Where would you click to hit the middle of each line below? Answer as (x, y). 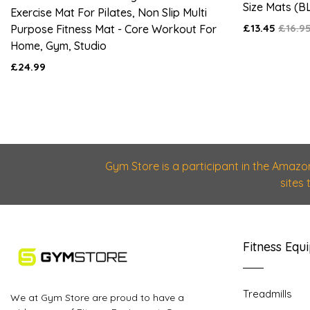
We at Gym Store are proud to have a (97, 298)
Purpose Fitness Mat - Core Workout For (113, 29)
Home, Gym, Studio (58, 46)
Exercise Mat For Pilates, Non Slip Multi (109, 13)
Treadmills (267, 294)
